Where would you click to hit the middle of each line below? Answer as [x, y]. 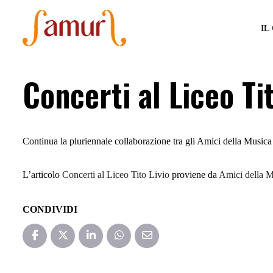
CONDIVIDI [50, 210]
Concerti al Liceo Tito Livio [116, 175]
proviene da [194, 175]
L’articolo [42, 175]
